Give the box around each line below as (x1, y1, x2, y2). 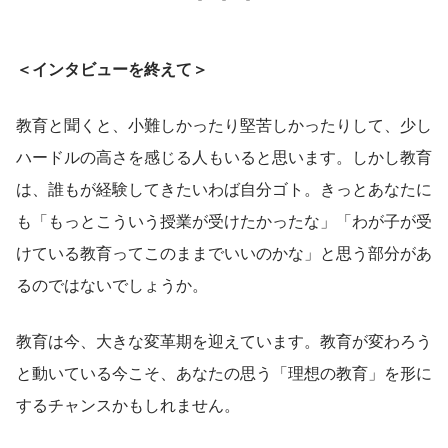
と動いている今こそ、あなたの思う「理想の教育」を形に (16, 361, 432, 385)
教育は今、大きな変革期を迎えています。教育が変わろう (16, 329, 432, 353)
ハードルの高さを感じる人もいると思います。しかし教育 (16, 145, 432, 169)
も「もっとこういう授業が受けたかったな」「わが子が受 (16, 209, 432, 233)
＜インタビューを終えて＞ (16, 57, 208, 81)
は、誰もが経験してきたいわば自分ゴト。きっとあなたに (16, 177, 432, 201)
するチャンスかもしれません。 (16, 393, 240, 417)
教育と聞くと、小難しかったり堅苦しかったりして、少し (16, 113, 432, 137)
